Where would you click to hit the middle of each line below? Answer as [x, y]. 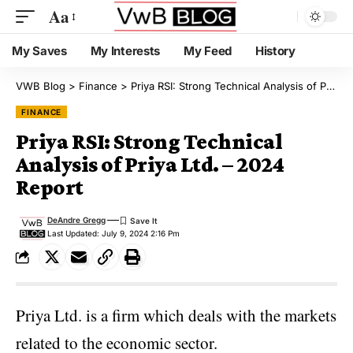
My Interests [125, 50]
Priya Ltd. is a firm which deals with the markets [176, 315]
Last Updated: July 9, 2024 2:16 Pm [113, 233]
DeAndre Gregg [76, 220]
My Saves [39, 50]
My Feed [208, 50]
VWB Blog [41, 86]
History [275, 50]
